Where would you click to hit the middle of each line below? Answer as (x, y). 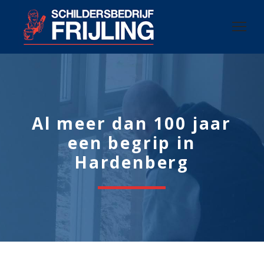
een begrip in (132, 142)
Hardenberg (131, 162)
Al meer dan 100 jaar (132, 123)
